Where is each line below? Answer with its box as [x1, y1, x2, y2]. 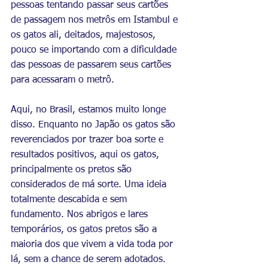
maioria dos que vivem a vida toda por [11, 240, 176, 249]
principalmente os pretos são [11, 165, 135, 175]
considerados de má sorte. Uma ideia [11, 180, 169, 190]
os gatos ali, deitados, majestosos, [11, 31, 159, 40]
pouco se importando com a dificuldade [11, 45, 179, 55]
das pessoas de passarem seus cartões [11, 60, 174, 70]
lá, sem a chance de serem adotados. [11, 255, 169, 264]
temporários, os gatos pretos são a [11, 225, 160, 234]
